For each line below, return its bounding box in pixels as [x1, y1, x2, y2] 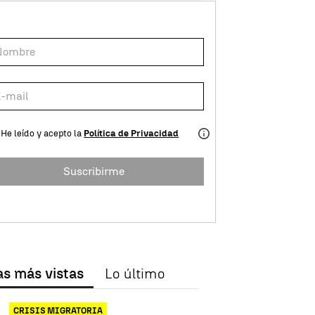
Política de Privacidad [84, 128, 179, 139]
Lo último [105, 265, 165, 283]
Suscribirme [63, 164, 124, 178]
